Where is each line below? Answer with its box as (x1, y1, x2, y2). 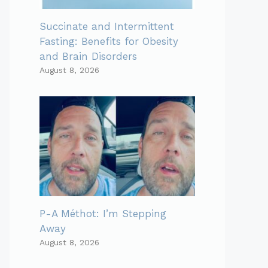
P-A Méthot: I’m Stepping (39, 208, 166, 220)
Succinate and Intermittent (39, 20, 174, 33)
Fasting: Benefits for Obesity (39, 35, 178, 48)
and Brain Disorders (39, 50, 137, 63)
